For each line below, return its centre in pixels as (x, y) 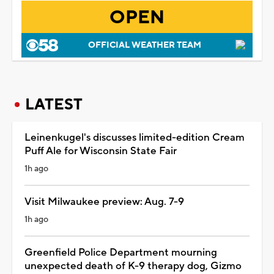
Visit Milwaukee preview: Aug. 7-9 (104, 202)
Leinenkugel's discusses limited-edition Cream (135, 137)
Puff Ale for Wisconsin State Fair (101, 151)
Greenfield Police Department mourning (121, 252)
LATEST (54, 104)
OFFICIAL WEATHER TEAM (144, 45)
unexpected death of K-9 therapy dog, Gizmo (133, 266)
